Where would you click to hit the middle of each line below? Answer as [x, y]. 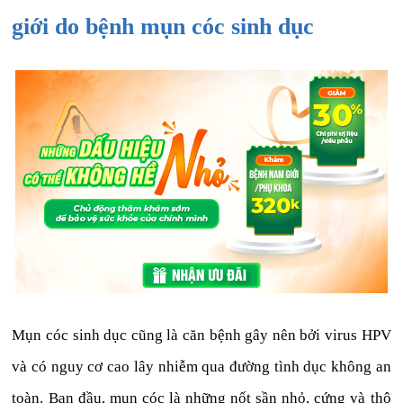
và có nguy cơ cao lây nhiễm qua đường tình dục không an [201, 367]
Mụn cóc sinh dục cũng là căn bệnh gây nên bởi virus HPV [201, 336]
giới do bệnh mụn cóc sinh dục [163, 27]
